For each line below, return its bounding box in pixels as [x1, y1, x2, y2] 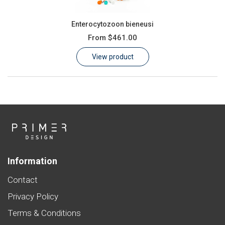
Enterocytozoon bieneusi [71, 20, 154, 28]
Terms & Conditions [8, 207, 81, 218]
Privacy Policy [8, 191, 58, 201]
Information [8, 155, 57, 166]
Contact [8, 174, 38, 185]
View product [91, 52, 134, 61]
